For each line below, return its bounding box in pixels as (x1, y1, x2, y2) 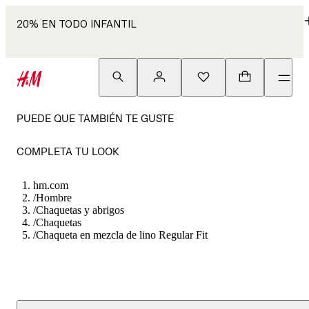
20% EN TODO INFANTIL (17, 18, 137, 30)
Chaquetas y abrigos (36, 204, 124, 216)
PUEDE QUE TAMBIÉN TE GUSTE (17, 112, 174, 124)
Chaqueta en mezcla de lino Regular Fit (36, 229, 208, 241)
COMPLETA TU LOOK (17, 146, 119, 157)
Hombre (36, 192, 72, 203)
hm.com (33, 179, 68, 191)
